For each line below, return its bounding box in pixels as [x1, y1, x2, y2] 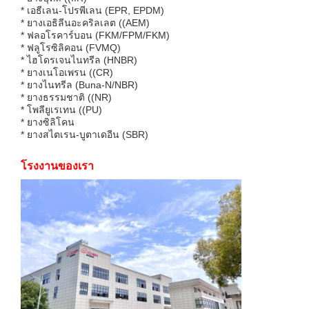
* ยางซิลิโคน [21, 116, 74, 128]
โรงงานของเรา [21, 159, 94, 172]
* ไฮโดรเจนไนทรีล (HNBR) [21, 54, 137, 66]
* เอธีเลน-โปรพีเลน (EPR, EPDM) [21, 4, 164, 16]
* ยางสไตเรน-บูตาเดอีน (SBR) [21, 128, 148, 140]
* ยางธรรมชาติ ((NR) [21, 91, 112, 103]
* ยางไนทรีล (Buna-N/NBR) [21, 79, 138, 90]
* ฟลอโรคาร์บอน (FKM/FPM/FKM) [21, 29, 170, 41]
